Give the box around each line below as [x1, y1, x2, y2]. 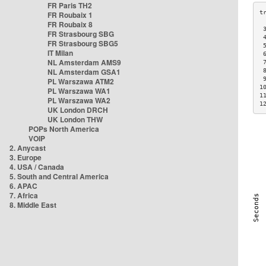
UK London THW [47, 114, 103, 125]
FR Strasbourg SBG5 [47, 38, 118, 49]
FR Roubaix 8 [47, 19, 93, 30]
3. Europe [9, 152, 42, 163]
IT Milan [47, 47, 73, 58]
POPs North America [28, 123, 99, 134]
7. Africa [9, 190, 38, 201]
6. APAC [9, 180, 37, 191]
